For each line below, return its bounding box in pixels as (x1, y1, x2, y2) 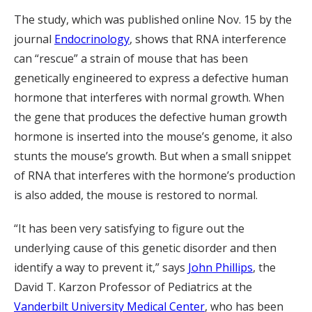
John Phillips (188, 260, 253, 276)
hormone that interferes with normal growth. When (14, 90, 284, 106)
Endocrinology (54, 31, 130, 47)
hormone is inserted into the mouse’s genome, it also (14, 129, 292, 145)
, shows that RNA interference (130, 31, 286, 47)
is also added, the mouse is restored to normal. (14, 187, 258, 203)
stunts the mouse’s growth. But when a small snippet (14, 148, 291, 164)
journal (14, 31, 54, 47)
